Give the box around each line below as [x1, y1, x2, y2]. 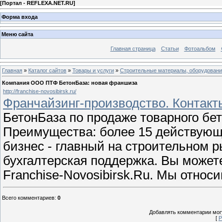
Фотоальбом [184, 46, 216, 52]
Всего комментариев [2, 194, 55, 201]
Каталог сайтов [28, 67, 66, 73]
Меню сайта [1, 31, 33, 38]
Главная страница [110, 46, 156, 52]
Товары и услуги [72, 67, 114, 73]
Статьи [161, 46, 179, 52]
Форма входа [1, 13, 38, 20]
